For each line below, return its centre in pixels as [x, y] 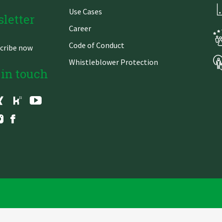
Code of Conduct [97, 45]
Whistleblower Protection [113, 62]
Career [80, 28]
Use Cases [85, 11]
